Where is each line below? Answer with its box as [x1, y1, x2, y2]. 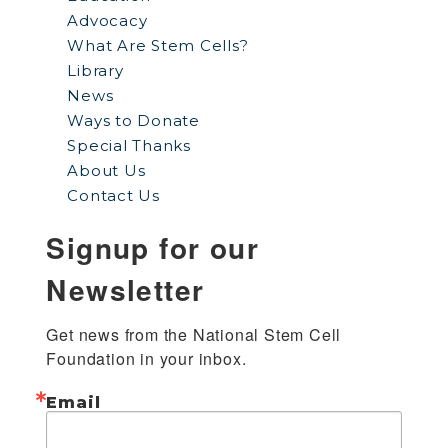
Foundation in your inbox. [46, 347, 247, 370]
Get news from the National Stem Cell [46, 323, 342, 346]
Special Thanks [67, 136, 191, 155]
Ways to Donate [67, 111, 200, 130]
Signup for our [46, 227, 260, 268]
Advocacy [67, 11, 148, 30]
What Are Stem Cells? [67, 36, 249, 55]
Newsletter [46, 269, 205, 310]
